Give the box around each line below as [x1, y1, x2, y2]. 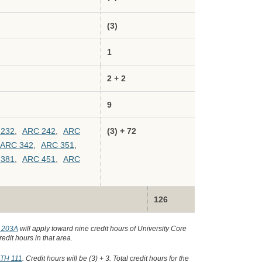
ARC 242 [22, 126, 56, 136]
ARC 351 [41, 140, 75, 150]
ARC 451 [22, 154, 56, 164]
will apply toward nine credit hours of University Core [18, 225, 187, 233]
